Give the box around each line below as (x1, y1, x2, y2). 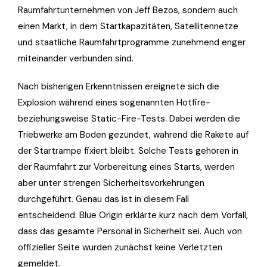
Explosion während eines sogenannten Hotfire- (18, 96, 210, 108)
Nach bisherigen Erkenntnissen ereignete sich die (18, 80, 219, 92)
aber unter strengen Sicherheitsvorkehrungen (18, 176, 204, 189)
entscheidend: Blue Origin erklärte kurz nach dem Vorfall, (18, 209, 248, 221)
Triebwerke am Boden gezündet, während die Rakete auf (18, 128, 249, 141)
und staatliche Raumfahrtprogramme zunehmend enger (18, 36, 246, 48)
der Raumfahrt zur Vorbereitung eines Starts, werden (18, 160, 235, 173)
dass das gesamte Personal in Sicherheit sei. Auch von (18, 225, 242, 237)
